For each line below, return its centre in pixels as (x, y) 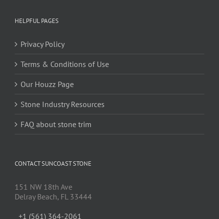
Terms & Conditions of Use (65, 64)
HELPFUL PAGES (37, 21)
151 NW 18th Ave (44, 187)
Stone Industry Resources (63, 104)
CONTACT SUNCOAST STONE (53, 164)
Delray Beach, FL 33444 (53, 197)
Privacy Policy (43, 44)
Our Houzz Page (47, 84)
